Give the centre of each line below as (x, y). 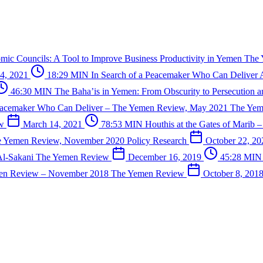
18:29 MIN (68, 75)
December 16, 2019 (165, 157)
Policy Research (158, 140)
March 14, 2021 (53, 124)
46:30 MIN (31, 91)
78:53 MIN (122, 124)
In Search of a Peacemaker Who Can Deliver (175, 75)
